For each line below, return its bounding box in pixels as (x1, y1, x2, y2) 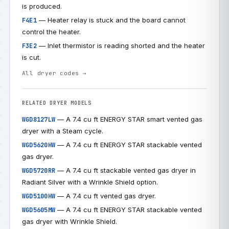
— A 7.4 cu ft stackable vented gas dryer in (55, 166, 196, 174)
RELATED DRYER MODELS (22, 100, 91, 106)
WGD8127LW (22, 116, 56, 124)
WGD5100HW (22, 192, 56, 200)
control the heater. (22, 28, 81, 36)
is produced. (22, 2, 62, 10)
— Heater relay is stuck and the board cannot (36, 16, 186, 24)
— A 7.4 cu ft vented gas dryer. (55, 192, 156, 200)
